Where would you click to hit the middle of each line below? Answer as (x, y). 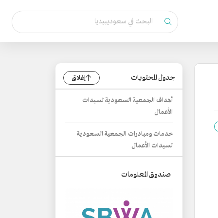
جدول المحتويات (153, 78)
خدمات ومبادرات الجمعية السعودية (125, 134)
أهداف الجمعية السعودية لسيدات (127, 100)
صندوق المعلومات (146, 175)
